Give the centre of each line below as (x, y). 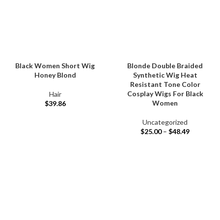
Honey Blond (55, 75)
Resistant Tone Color (165, 84)
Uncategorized (165, 122)
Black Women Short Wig (55, 66)
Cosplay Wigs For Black (165, 94)
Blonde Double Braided (165, 66)
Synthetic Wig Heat (165, 75)
